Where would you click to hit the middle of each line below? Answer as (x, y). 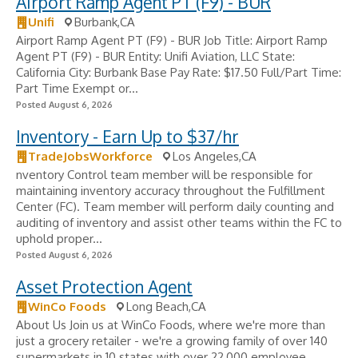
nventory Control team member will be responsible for (164, 175)
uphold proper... (59, 239)
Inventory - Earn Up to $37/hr (127, 136)
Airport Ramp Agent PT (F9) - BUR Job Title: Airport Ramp (172, 40)
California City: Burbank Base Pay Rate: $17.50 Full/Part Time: (179, 72)
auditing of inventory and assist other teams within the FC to (179, 223)
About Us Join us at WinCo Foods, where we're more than (171, 325)
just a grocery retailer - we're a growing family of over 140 (172, 341)
